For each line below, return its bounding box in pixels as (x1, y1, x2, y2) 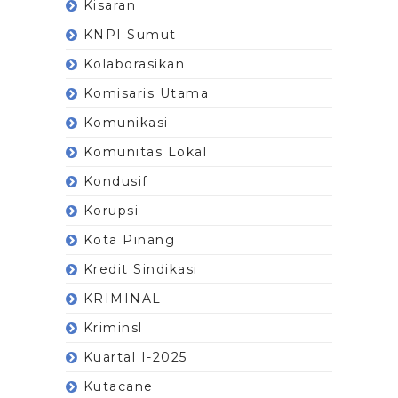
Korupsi (83, 202, 139, 219)
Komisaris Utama (83, 84, 210, 101)
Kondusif (83, 172, 148, 189)
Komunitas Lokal (83, 143, 208, 160)
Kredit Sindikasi (83, 260, 198, 277)
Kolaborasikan (83, 55, 186, 72)
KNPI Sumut (83, 26, 177, 43)
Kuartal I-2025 (83, 348, 187, 365)
